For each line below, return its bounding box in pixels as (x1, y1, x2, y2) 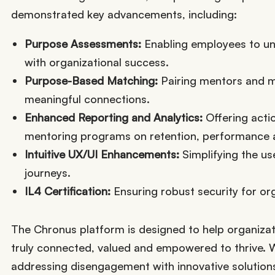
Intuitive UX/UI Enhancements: (24, 147, 179, 161)
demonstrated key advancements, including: (11, 7, 237, 21)
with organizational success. (24, 55, 169, 69)
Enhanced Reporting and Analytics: (24, 110, 206, 124)
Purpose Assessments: (24, 36, 144, 50)
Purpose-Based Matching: (24, 73, 158, 87)
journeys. (24, 165, 71, 179)
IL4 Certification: (24, 184, 114, 198)
